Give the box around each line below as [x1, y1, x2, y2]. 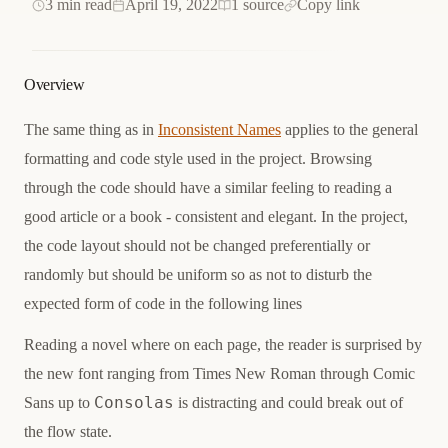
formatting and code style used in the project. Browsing [24, 150, 372, 167]
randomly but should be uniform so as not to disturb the [24, 266, 372, 283]
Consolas [94, 393, 174, 412]
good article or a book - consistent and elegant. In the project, [24, 208, 408, 225]
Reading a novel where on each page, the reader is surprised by [24, 336, 422, 353]
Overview [24, 76, 85, 93]
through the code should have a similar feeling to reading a [24, 179, 392, 196]
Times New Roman [193, 365, 316, 382]
